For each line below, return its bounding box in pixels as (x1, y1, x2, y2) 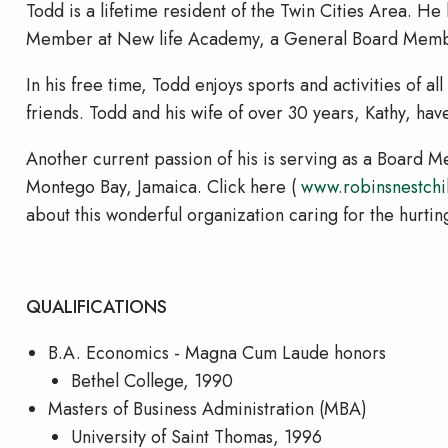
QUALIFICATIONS (25, 293, 167, 320)
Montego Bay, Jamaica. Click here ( (25, 173, 301, 200)
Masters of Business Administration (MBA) (48, 395, 368, 422)
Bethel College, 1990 (70, 367, 233, 394)
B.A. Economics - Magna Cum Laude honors (48, 339, 387, 366)
